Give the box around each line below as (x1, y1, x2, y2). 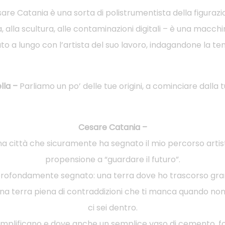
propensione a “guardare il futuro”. (45, 153, 180, 165)
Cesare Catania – (78, 121, 147, 133)
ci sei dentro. (87, 201, 138, 213)
